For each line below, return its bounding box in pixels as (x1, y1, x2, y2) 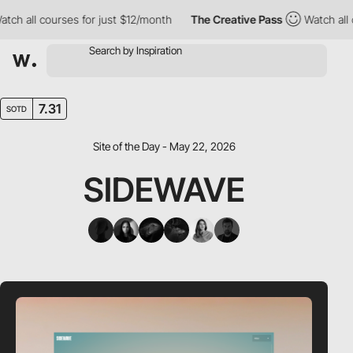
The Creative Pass (159, 13, 251, 26)
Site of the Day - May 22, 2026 (92, 139, 236, 153)
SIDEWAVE (83, 169, 245, 210)
